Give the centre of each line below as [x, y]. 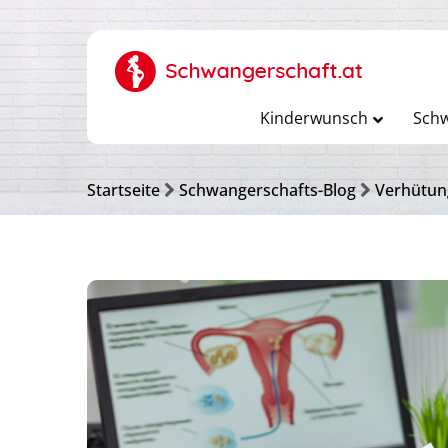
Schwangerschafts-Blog [267, 190]
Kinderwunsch [313, 118]
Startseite [123, 190]
